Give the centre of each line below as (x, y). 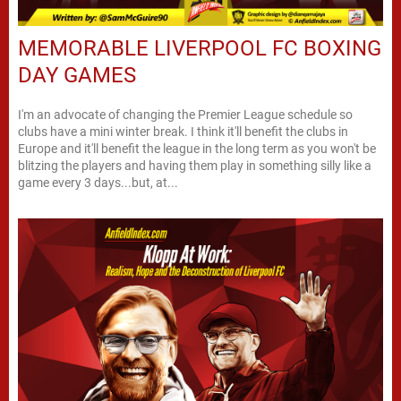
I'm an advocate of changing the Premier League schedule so (185, 115)
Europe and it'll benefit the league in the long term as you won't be (197, 149)
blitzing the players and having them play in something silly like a (195, 166)
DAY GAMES (77, 75)
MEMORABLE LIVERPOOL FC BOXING (200, 48)
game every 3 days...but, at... (98, 183)
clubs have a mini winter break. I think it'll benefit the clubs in (183, 132)
